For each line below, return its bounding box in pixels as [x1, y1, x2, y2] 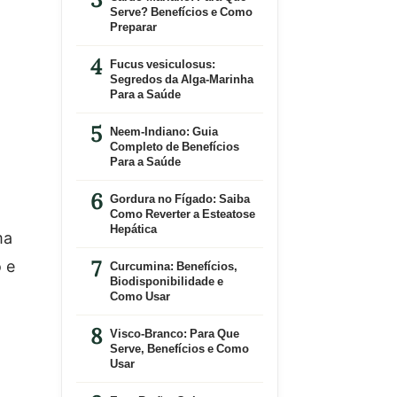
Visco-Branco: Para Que [109, 325, 239, 341]
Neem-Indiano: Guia [109, 123, 218, 139]
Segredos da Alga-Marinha [109, 71, 253, 87]
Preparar [109, 19, 157, 35]
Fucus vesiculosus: [109, 56, 215, 72]
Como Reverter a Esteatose [109, 206, 255, 222]
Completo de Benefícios [109, 138, 239, 154]
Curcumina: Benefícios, [109, 258, 237, 274]
